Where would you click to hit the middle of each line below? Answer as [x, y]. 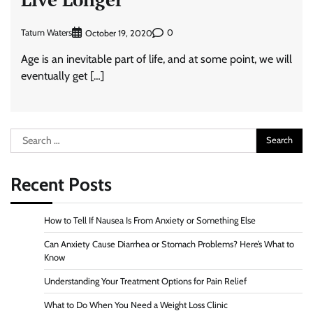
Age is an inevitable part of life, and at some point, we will [156, 59]
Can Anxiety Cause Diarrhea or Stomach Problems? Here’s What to [169, 244]
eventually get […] [63, 75]
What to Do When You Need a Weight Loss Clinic [136, 305]
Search [26, 136]
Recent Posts [61, 184]
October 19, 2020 [119, 33]
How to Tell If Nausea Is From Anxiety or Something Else [150, 220]
